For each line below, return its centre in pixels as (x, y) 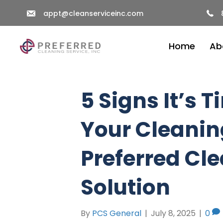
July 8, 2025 (173, 213)
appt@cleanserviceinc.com (93, 13)
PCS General (117, 213)
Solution (125, 187)
